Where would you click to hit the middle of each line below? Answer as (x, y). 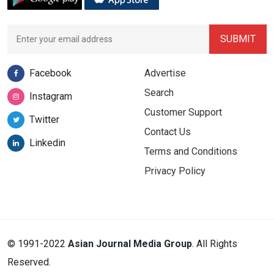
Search (159, 93)
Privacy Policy (175, 171)
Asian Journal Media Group (130, 244)
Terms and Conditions (191, 152)
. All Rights (215, 244)
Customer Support (183, 113)
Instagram (51, 97)
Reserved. (29, 262)
